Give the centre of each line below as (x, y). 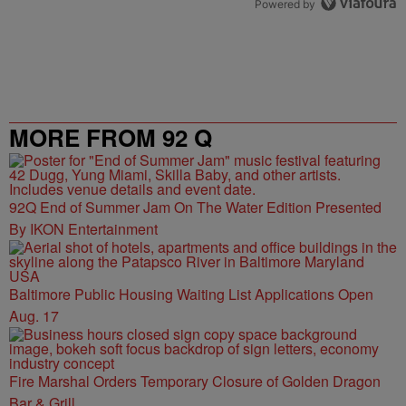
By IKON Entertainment (83, 228)
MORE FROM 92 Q (111, 137)
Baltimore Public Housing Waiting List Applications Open (191, 294)
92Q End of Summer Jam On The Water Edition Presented (195, 207)
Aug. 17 (34, 315)
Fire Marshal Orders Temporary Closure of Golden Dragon (195, 381)
